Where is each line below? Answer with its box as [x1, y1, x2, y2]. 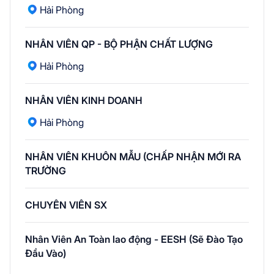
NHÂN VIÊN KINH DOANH [25, 94, 143, 107]
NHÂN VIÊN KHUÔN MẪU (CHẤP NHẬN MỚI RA [25, 150, 241, 163]
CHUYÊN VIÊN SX [25, 199, 107, 212]
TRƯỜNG [25, 165, 66, 177]
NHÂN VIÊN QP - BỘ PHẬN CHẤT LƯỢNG [25, 38, 213, 51]
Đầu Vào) [25, 247, 66, 260]
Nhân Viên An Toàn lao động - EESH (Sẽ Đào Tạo [25, 233, 243, 246]
